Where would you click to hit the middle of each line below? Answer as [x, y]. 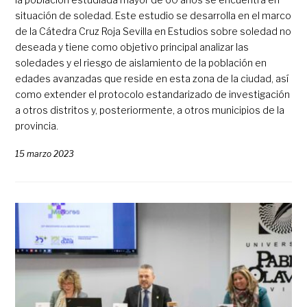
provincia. [37, 126]
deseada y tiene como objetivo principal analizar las [132, 47]
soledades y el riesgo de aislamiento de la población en [141, 63]
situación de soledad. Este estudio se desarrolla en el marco [153, 16]
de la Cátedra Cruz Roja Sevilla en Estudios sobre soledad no [153, 32]
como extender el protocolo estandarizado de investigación [153, 95]
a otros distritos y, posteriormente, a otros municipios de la [150, 110]
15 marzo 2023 [45, 154]
